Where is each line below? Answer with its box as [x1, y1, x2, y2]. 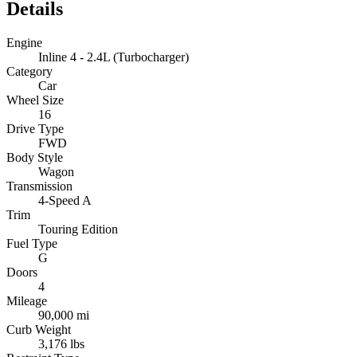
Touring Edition [38, 222, 118, 236]
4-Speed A [38, 193, 92, 207]
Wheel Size [6, 92, 64, 107]
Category [6, 64, 53, 78]
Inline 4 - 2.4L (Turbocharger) [38, 49, 189, 64]
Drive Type [6, 121, 64, 135]
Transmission [6, 178, 73, 193]
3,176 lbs [38, 336, 84, 351]
